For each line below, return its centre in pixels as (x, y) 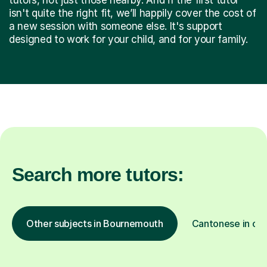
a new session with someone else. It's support (116, 26)
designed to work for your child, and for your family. (128, 39)
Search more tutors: (98, 174)
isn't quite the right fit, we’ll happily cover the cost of (133, 13)
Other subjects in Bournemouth (95, 223)
